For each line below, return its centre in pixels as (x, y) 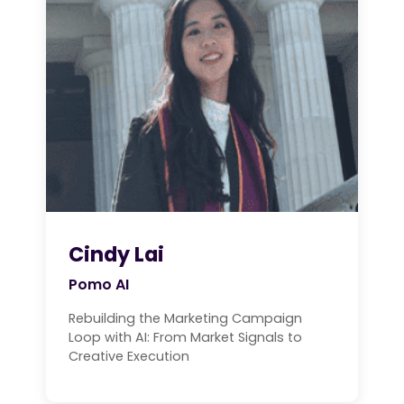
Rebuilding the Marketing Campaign (185, 319)
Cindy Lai (116, 255)
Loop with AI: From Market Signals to (185, 338)
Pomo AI (99, 285)
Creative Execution (129, 357)
